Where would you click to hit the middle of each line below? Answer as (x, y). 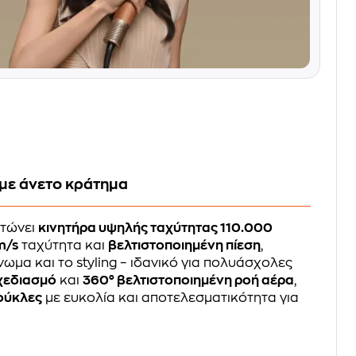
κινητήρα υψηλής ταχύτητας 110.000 (156, 228)
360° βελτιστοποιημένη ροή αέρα (189, 280)
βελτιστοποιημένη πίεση (185, 245)
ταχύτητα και (64, 245)
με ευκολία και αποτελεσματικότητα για (171, 298)
